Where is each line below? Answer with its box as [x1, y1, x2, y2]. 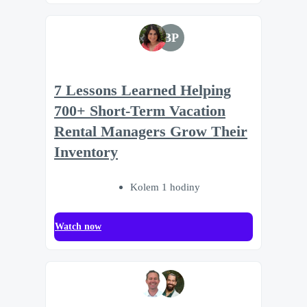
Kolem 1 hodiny [130, 181, 200, 193]
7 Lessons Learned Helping [54, 82, 231, 99]
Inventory [54, 144, 118, 161]
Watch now [55, 221, 101, 232]
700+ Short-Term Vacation [54, 103, 225, 120]
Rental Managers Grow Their [54, 123, 247, 140]
